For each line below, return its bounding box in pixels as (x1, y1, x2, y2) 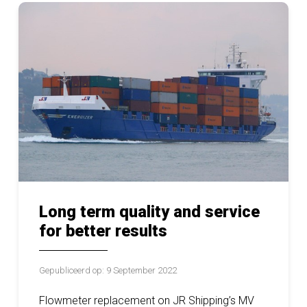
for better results (39, 221, 167, 241)
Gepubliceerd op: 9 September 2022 (39, 265, 177, 276)
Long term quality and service (39, 202, 260, 222)
